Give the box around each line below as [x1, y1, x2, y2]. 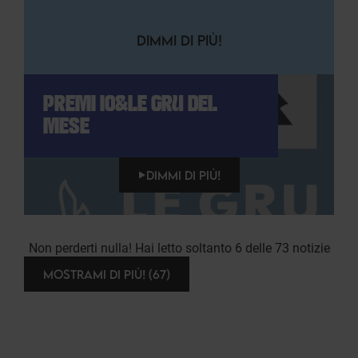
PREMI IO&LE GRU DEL [43, 94, 217, 116]
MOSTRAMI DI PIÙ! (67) [43, 267, 170, 282]
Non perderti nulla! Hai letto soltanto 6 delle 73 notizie [28, 241, 330, 257]
